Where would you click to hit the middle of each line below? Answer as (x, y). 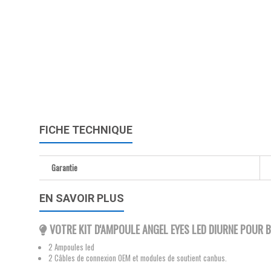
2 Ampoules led (72, 247)
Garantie (64, 168)
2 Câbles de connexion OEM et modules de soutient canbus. (138, 258)
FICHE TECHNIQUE (86, 130)
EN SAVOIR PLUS (82, 198)
